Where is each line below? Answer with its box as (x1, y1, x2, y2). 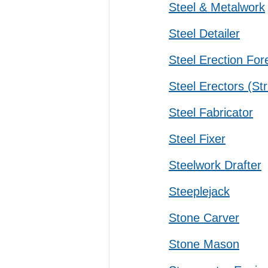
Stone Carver (169, 211, 239, 224)
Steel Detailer (169, 27, 240, 40)
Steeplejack (169, 185, 230, 198)
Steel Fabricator (169, 106, 253, 119)
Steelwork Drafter (169, 159, 261, 172)
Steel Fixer (169, 132, 226, 145)
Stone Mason (169, 237, 239, 251)
